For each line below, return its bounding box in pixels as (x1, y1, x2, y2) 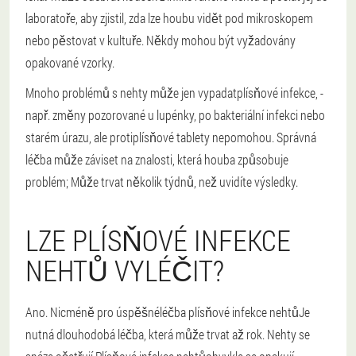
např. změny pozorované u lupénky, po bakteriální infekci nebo (25, 106, 325, 124)
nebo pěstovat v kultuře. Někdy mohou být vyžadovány (25, 32, 296, 49)
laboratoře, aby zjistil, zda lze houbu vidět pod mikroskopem (25, 10, 313, 27)
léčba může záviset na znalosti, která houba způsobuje (25, 151, 288, 168)
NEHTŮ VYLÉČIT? (25, 251, 224, 290)
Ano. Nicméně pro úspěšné (25, 304, 160, 321)
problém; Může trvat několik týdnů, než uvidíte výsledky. (25, 173, 298, 191)
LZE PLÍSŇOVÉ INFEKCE (25, 221, 291, 260)
